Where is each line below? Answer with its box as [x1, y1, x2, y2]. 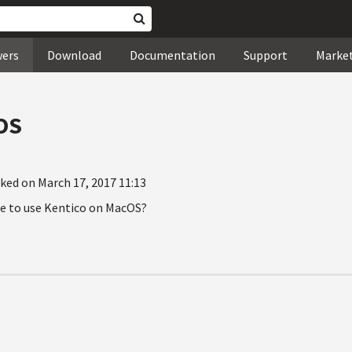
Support [244, 47, 288, 63]
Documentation [130, 47, 215, 63]
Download [47, 47, 101, 63]
